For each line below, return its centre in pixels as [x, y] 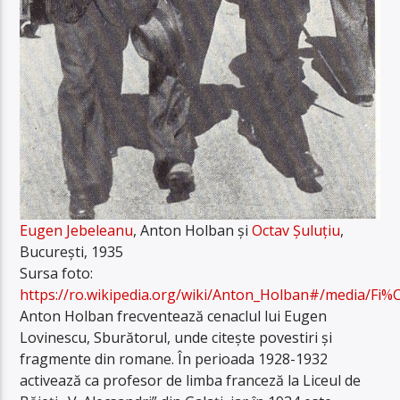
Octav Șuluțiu [296, 231]
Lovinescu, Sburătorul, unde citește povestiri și [176, 338]
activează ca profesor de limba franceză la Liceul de [191, 381]
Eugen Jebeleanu [77, 231]
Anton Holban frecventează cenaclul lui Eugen [174, 317]
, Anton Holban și [193, 231]
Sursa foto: [57, 274]
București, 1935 [72, 252]
